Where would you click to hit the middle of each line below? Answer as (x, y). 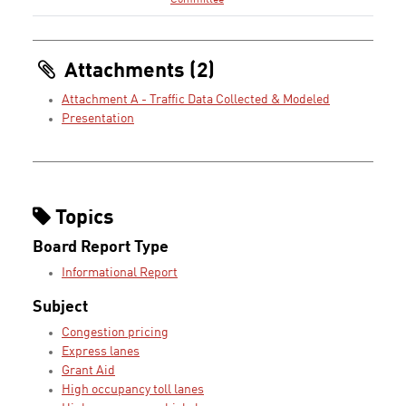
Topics (82, 219)
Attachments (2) (138, 72)
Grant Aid (88, 371)
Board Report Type (101, 248)
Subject (60, 308)
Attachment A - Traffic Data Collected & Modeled (196, 100)
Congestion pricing (115, 333)
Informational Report (120, 273)
